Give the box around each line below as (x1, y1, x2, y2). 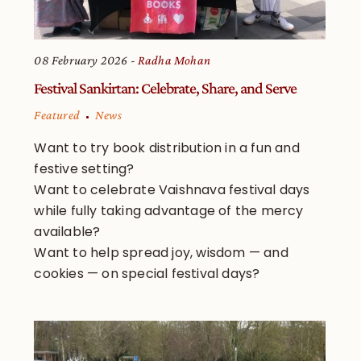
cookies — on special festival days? (34, 264, 260, 284)
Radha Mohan (137, 53, 211, 68)
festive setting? (34, 160, 135, 179)
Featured (34, 108, 81, 122)
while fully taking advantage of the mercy (34, 201, 304, 221)
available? (34, 222, 101, 242)
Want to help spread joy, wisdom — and (34, 243, 288, 263)
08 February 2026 (34, 53, 128, 68)
